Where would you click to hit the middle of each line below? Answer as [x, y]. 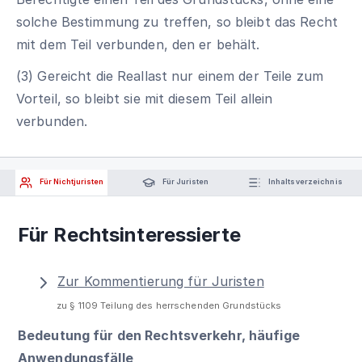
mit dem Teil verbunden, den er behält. [138, 44]
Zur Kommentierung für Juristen [161, 281]
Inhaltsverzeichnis [304, 182]
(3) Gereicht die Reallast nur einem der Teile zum [170, 76]
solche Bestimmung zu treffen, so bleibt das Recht [177, 22]
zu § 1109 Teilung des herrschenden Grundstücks [169, 305]
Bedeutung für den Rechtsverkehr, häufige [159, 335]
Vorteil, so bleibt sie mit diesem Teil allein [145, 98]
